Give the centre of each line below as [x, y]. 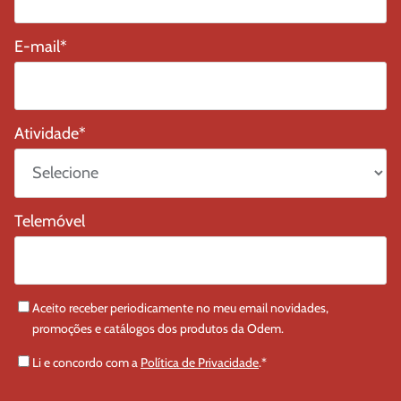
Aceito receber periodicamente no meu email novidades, [180, 307]
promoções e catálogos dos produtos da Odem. [158, 328]
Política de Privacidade [200, 362]
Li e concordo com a [86, 362]
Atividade [47, 134]
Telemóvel [50, 221]
